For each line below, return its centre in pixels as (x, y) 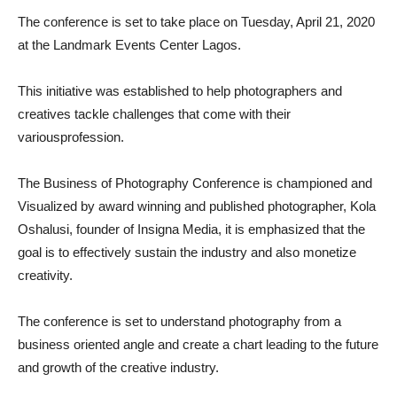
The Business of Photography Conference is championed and (195, 183)
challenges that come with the (198, 114)
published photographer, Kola (292, 206)
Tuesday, (269, 22)
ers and (320, 91)
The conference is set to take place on (129, 22)
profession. (92, 137)
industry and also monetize (277, 252)
